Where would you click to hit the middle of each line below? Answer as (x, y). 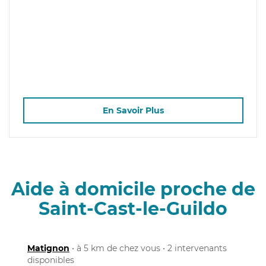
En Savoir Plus (133, 111)
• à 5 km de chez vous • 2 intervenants (148, 248)
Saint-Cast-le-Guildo (133, 208)
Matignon (48, 248)
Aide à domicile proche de (133, 189)
